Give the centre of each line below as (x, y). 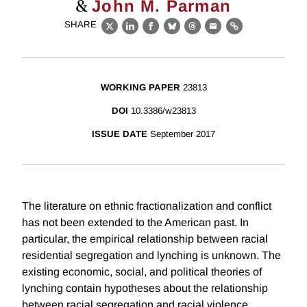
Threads (214, 34)
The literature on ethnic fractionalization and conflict (147, 206)
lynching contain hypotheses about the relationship (145, 288)
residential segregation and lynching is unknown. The (151, 256)
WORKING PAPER (140, 88)
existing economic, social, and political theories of (142, 272)
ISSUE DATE (120, 134)
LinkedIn (152, 34)
